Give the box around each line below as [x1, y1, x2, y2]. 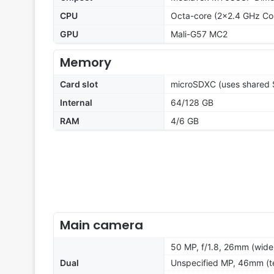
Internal [60, 97, 92, 108]
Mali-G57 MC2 [171, 29, 228, 40]
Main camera [60, 217, 143, 234]
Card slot [60, 79, 98, 90]
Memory [60, 54, 111, 72]
